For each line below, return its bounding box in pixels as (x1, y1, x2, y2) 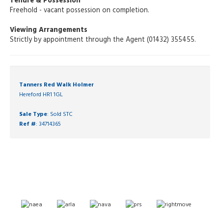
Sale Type (19, 110, 47, 120)
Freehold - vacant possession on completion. (10, 5, 149, 17)
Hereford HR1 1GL (19, 90, 63, 100)
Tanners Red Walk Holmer (19, 80, 94, 90)
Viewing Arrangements (10, 25, 87, 36)
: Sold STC (47, 110, 73, 120)
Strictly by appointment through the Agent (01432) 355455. (10, 34, 196, 46)
